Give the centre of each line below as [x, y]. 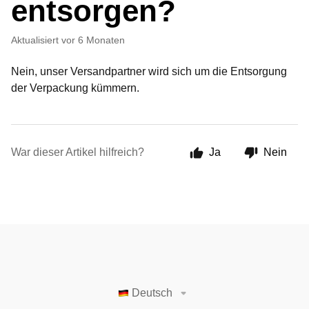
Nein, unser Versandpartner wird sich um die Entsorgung [149, 71]
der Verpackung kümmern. [77, 88]
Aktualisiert [38, 40]
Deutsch [152, 293]
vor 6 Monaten [93, 40]
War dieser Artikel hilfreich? [78, 152]
